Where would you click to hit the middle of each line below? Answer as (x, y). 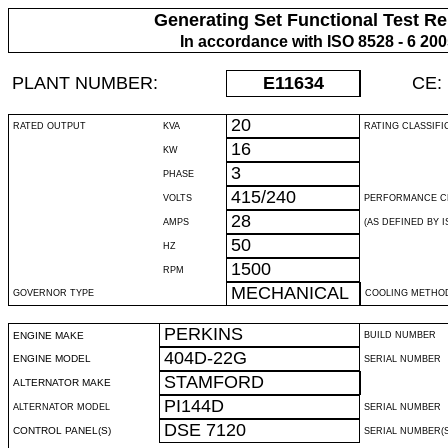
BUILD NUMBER (400, 335)
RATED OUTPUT (49, 126)
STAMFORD (214, 382)
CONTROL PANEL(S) (62, 430)
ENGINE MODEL (52, 358)
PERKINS (203, 334)
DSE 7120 (205, 430)
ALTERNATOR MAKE (62, 382)
